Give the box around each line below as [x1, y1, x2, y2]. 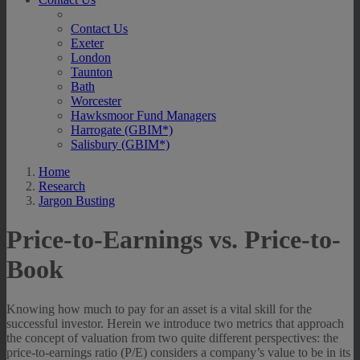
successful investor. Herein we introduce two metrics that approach [6, 316, 344, 330]
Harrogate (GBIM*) [71, 123, 173, 137]
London [71, 51, 111, 64]
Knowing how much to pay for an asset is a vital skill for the [6, 301, 312, 316]
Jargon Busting [39, 194, 115, 207]
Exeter [71, 36, 104, 50]
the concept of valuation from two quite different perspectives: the [6, 330, 338, 345]
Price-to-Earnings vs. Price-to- [6, 225, 341, 255]
